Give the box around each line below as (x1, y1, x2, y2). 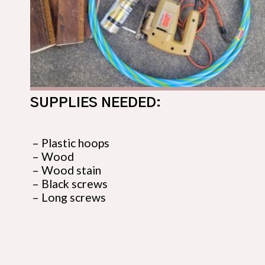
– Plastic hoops (32, 136, 110, 150)
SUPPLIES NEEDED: (30, 96, 161, 110)
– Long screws (32, 190, 106, 205)
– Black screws (32, 177, 108, 191)
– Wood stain (32, 163, 102, 177)
